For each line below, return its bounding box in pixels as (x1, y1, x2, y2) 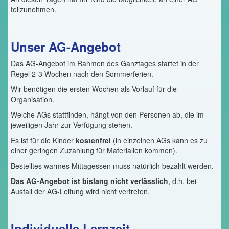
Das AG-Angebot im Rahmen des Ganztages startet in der (11, 58, 199, 68)
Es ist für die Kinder (11, 134, 76, 145)
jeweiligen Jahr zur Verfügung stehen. (11, 119, 132, 130)
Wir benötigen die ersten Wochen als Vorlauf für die (11, 83, 177, 94)
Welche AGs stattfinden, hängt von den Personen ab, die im (11, 109, 204, 120)
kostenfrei (76, 134, 113, 145)
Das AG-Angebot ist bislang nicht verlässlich (11, 175, 168, 186)
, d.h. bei (168, 175, 196, 186)
